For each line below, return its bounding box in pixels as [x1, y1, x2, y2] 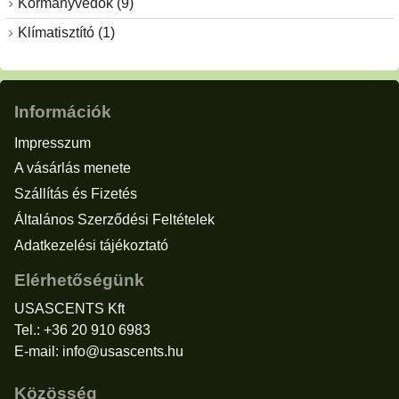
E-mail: [14, 343, 62, 359]
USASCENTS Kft [14, 300, 125, 316]
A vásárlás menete [14, 160, 131, 176]
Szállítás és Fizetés [14, 186, 137, 202]
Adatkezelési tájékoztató [14, 237, 168, 253]
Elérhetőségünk [14, 271, 144, 290]
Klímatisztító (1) [17, 24, 115, 40]
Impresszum [14, 134, 91, 151]
